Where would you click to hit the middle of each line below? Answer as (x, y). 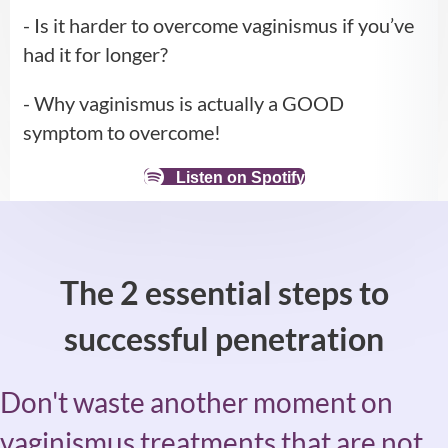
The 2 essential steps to (224, 293)
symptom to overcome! (121, 132)
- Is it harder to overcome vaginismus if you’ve (218, 25)
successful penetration (224, 339)
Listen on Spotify (240, 178)
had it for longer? (95, 54)
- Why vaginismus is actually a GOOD (183, 103)
